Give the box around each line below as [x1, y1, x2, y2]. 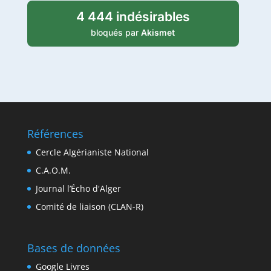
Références [27, 126, 83, 141]
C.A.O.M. [35, 164, 71, 176]
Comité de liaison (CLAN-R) [35, 200, 143, 212]
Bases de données [27, 240, 120, 255]
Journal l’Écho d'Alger [35, 182, 121, 194]
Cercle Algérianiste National [35, 146, 149, 158]
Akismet [141, 27, 175, 38]
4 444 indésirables [76, 9, 190, 25]
